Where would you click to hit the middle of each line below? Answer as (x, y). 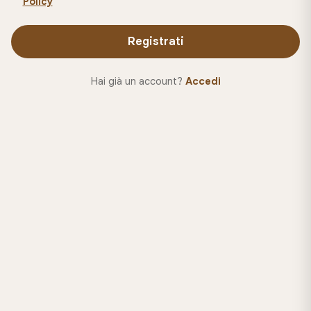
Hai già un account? (138, 81)
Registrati (155, 41)
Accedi (203, 81)
